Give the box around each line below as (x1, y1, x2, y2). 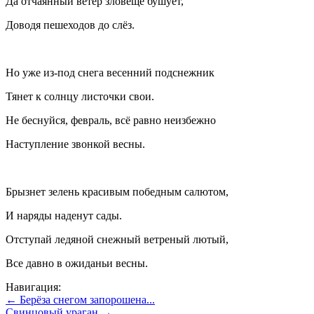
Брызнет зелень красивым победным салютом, (6, 186, 228, 198)
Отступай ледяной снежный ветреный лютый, (6, 233, 228, 246)
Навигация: (6, 281, 61, 294)
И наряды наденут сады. (6, 210, 122, 222)
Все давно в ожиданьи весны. (6, 257, 148, 270)
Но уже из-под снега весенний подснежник (6, 67, 214, 79)
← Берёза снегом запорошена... (6, 294, 155, 306)
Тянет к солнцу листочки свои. (6, 90, 154, 103)
